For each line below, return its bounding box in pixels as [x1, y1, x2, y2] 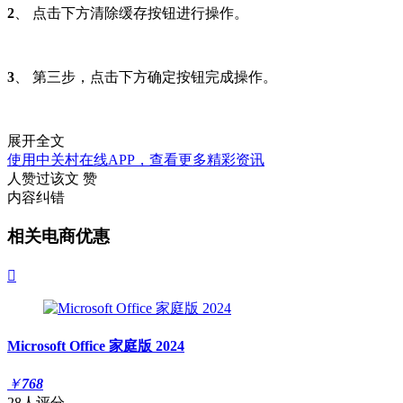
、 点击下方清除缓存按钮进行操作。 [14, 5, 248, 22]
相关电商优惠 [7, 227, 110, 246]
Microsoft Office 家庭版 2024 [7, 338, 184, 354]
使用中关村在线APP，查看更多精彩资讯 [7, 152, 264, 168]
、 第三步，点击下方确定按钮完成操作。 [14, 69, 277, 85]
